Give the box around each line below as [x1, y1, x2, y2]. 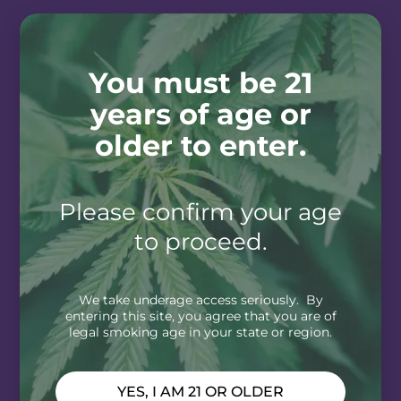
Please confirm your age [59, 198, 342, 226]
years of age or [90, 97, 311, 132]
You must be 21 [88, 65, 313, 100]
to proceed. [133, 227, 268, 255]
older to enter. [95, 128, 306, 163]
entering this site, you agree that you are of [64, 308, 337, 324]
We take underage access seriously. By [78, 292, 323, 308]
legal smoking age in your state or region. [69, 324, 332, 340]
